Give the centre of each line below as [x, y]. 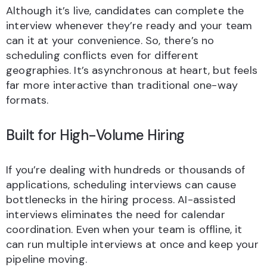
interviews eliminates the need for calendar [116, 214]
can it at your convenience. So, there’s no [110, 40]
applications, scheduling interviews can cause [121, 184]
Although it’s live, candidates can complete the [125, 10]
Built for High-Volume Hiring [95, 135]
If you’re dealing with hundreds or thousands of [126, 170]
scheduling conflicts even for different [103, 55]
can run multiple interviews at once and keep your [132, 244]
